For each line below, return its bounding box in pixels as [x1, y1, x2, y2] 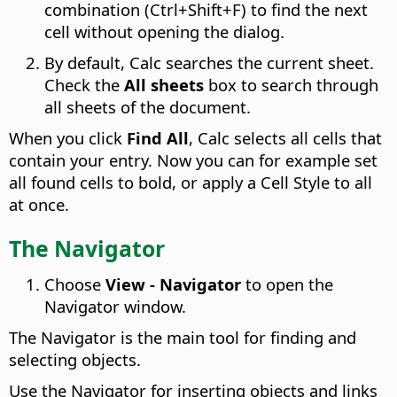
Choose [44, 272, 105, 295]
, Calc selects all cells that [189, 126, 382, 149]
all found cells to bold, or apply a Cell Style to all [9, 170, 372, 193]
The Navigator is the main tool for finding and [9, 325, 356, 348]
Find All [127, 126, 189, 149]
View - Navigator [105, 272, 241, 295]
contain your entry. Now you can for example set [9, 148, 378, 171]
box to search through [204, 73, 378, 96]
